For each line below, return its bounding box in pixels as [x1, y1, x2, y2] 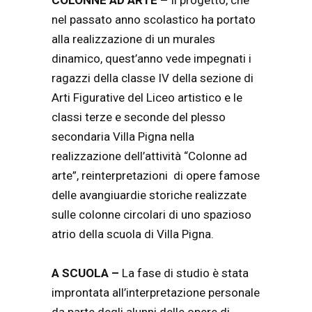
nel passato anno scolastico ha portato [52, 13, 256, 27]
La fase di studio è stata [119, 266, 249, 281]
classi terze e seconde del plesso [52, 110, 226, 125]
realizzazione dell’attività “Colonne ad [52, 149, 247, 164]
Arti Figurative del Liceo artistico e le [52, 91, 242, 105]
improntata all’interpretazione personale [52, 286, 260, 300]
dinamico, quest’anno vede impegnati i [52, 52, 251, 66]
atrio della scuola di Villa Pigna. [52, 227, 214, 242]
